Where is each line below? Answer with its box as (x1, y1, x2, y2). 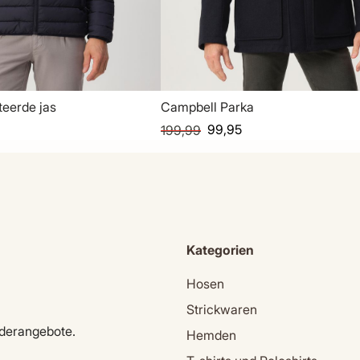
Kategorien (186, 242, 254, 259)
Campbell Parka (161, 99, 254, 115)
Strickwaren (186, 301, 257, 317)
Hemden (186, 326, 236, 343)
